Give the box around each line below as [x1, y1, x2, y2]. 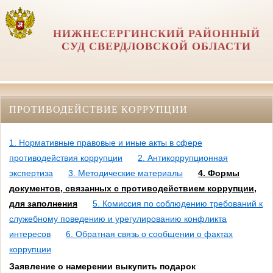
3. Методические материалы [68, 168, 183, 179]
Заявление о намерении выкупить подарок [9, 261, 196, 272]
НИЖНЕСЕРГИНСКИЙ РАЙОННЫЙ [52, 27, 260, 40]
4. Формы [198, 168, 239, 179]
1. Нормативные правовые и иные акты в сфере [9, 138, 202, 148]
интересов [9, 229, 51, 239]
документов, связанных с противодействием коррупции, [9, 183, 257, 194]
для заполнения [9, 199, 77, 209]
